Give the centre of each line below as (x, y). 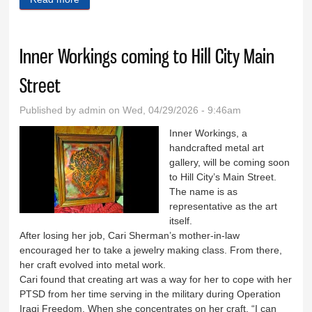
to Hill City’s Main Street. (223, 177)
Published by (49, 110)
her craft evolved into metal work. (93, 264)
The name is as (204, 191)
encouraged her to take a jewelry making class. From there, (151, 250)
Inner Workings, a (209, 133)
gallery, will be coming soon (230, 162)
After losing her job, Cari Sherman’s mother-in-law (130, 235)
